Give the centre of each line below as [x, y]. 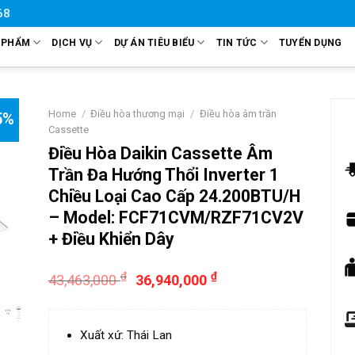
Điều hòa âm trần [239, 114]
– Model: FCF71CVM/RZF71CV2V [176, 218]
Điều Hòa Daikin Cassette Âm [160, 154]
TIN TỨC [237, 42]
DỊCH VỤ [72, 42]
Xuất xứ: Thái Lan [126, 336]
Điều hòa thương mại [138, 114]
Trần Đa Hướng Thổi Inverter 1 [163, 175]
